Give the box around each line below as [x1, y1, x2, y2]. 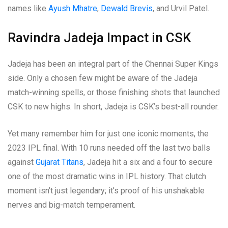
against [8, 157, 36, 167]
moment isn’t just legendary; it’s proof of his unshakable [8, 186, 205, 196]
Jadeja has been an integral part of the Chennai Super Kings [8, 59, 218, 69]
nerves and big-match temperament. [8, 200, 135, 210]
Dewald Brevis [101, 4, 153, 14]
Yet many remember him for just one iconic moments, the [8, 129, 209, 139]
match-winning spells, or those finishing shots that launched [8, 88, 220, 98]
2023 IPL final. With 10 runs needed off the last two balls [8, 143, 210, 153]
